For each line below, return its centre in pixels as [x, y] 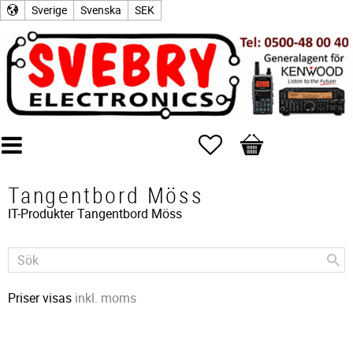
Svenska [101, 10]
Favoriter [246, 142]
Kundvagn [268, 142]
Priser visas [41, 297]
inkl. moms [106, 297]
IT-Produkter [41, 213]
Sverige [49, 10]
